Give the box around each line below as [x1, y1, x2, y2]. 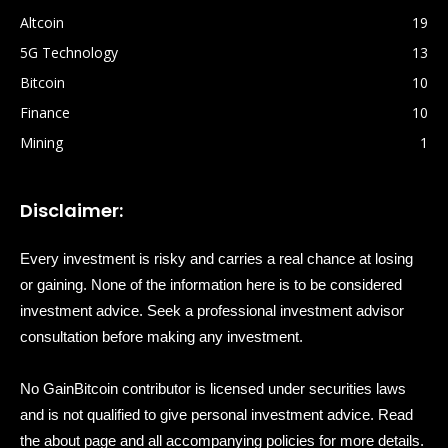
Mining [20, 133, 63, 153]
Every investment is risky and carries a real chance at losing [20, 250, 413, 268]
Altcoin [20, 13, 64, 33]
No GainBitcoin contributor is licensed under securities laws [20, 380, 406, 398]
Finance [20, 103, 70, 123]
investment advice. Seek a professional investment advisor [20, 302, 404, 320]
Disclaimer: [20, 198, 123, 224]
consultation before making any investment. [20, 328, 303, 346]
